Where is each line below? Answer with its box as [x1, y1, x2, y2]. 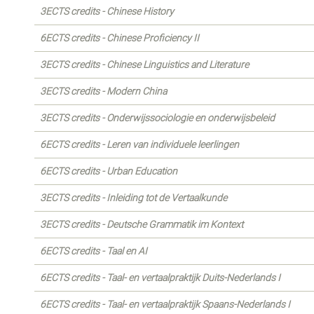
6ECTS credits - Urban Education [40, 165, 177, 177]
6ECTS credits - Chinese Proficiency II [40, 32, 199, 43]
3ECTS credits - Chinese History [40, 6, 174, 17]
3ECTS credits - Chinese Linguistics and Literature [40, 59, 249, 70]
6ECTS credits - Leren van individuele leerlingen [40, 139, 239, 150]
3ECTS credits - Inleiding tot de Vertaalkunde [40, 192, 227, 203]
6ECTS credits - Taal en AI [40, 245, 147, 257]
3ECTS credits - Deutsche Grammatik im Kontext [40, 219, 243, 230]
